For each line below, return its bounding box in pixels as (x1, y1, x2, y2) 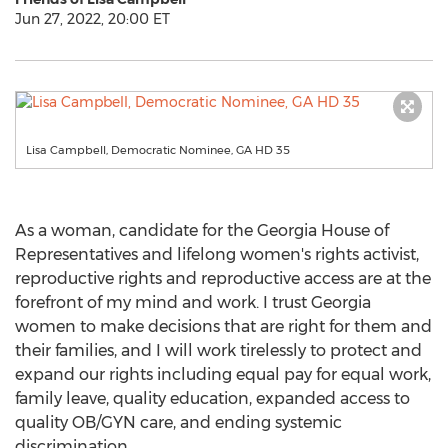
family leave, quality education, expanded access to (15, 389, 410, 408)
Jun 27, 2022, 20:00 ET (15, 10, 170, 28)
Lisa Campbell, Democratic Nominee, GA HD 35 (26, 143, 290, 157)
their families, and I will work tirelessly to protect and (15, 341, 422, 360)
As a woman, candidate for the (15, 221, 257, 240)
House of (317, 221, 389, 240)
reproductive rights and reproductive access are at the (15, 269, 431, 288)
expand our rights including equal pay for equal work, (15, 365, 431, 384)
